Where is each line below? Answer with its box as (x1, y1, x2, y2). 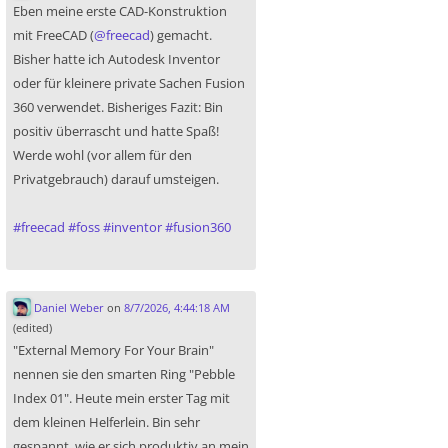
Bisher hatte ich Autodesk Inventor (13, 50, 220, 69)
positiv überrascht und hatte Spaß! (13, 122, 219, 141)
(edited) (13, 320, 52, 336)
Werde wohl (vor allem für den (13, 146, 192, 165)
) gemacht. (150, 26, 212, 45)
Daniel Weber (30, 300, 104, 316)
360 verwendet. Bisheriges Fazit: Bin (13, 98, 223, 117)
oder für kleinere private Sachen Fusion (13, 74, 245, 93)
